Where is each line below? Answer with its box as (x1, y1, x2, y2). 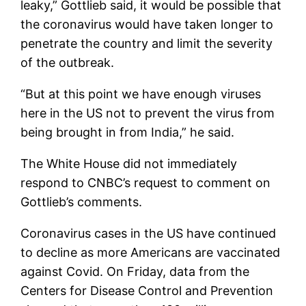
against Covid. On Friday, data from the (20, 264, 250, 279)
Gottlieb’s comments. (20, 194, 143, 209)
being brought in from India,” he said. (20, 124, 235, 139)
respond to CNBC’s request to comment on (20, 175, 271, 190)
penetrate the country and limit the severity (20, 36, 273, 51)
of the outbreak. (20, 55, 115, 70)
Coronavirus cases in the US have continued (20, 225, 277, 240)
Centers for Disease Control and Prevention (20, 283, 274, 298)
